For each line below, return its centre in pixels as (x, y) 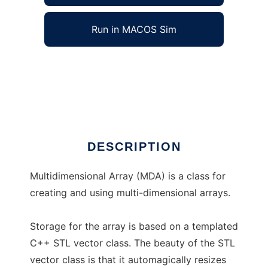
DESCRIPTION (134, 147)
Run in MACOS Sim (134, 30)
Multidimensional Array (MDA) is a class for (128, 176)
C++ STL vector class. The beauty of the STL (133, 243)
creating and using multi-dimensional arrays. (130, 193)
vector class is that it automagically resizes (128, 260)
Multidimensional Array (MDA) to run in (118, 67)
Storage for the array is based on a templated (134, 226)
